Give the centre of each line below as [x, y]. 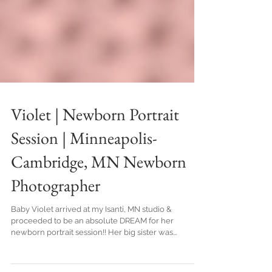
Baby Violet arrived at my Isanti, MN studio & [91, 258]
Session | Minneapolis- [84, 186]
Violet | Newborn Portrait [95, 163]
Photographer [56, 234]
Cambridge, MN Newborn [99, 210]
